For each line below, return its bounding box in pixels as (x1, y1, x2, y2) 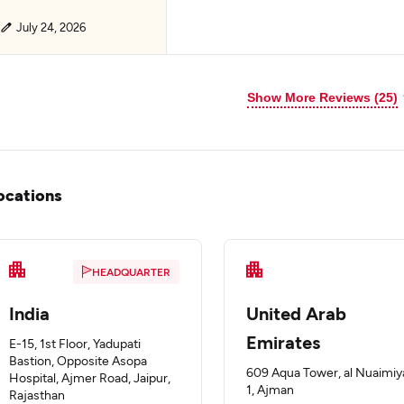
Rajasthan (9, 387, 65, 402)
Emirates (246, 331, 320, 353)
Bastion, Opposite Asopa (9, 353, 147, 368)
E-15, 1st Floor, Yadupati (9, 335, 141, 351)
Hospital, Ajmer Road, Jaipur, (9, 370, 170, 385)
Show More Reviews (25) (247, 90, 398, 105)
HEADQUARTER (92, 265, 170, 278)
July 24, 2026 (16, 20, 86, 34)
